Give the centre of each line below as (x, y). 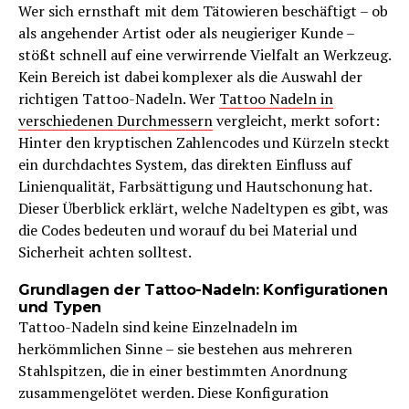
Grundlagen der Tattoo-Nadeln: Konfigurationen (203, 290)
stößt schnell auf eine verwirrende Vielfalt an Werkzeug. (204, 55)
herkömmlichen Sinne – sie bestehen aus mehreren (185, 349)
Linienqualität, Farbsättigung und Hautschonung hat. (195, 187)
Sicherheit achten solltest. (105, 252)
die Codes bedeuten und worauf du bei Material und (188, 231)
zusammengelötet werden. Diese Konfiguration (173, 393)
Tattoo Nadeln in (276, 99)
